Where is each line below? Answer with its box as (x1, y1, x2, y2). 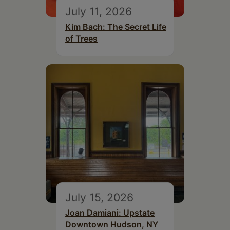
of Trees (65, 33, 98, 44)
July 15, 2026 (65, 190, 133, 204)
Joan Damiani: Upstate (65, 207, 155, 218)
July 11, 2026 (65, 5, 132, 18)
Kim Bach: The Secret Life (65, 22, 166, 32)
